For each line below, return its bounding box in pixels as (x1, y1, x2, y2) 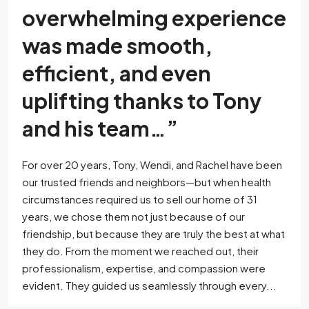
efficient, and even (22, 60, 211, 86)
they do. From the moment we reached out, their (22, 244, 259, 257)
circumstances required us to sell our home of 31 (22, 192, 257, 206)
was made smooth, (22, 32, 212, 59)
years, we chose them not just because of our (22, 210, 245, 223)
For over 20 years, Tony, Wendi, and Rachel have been (22, 158, 282, 171)
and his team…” (22, 115, 178, 141)
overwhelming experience (22, 5, 286, 31)
